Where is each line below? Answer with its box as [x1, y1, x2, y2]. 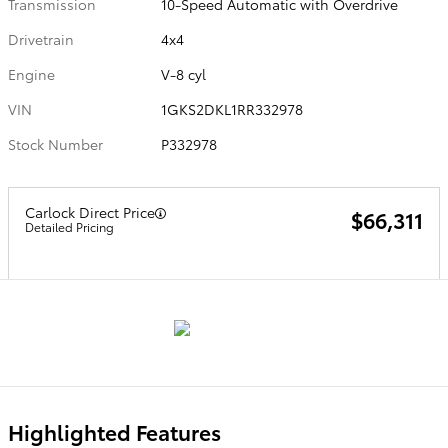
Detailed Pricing [25, 217, 114, 235]
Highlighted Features [8, 416, 221, 446]
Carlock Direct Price [25, 201, 155, 222]
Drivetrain [8, 28, 74, 49]
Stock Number [8, 133, 103, 154]
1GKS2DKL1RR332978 [161, 98, 304, 119]
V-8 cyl [161, 63, 207, 84]
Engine [8, 63, 55, 84]
